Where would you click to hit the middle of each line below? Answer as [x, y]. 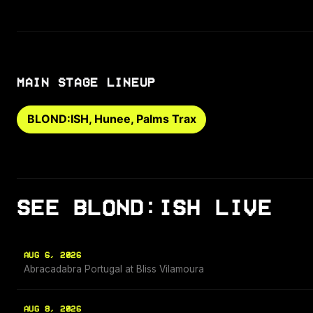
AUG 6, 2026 [53, 256]
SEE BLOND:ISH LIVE [145, 208]
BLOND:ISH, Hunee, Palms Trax [111, 119]
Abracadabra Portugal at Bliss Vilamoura [114, 269]
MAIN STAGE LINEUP [86, 82]
